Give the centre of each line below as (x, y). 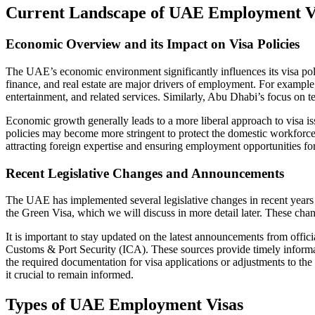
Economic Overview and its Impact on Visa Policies (153, 44)
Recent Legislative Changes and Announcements (145, 173)
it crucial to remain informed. (70, 275)
